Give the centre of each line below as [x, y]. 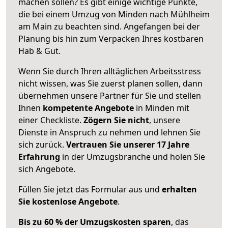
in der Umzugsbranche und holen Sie [133, 156]
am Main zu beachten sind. [71, 26]
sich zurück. [42, 144]
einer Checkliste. [51, 120]
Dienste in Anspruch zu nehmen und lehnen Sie [109, 132]
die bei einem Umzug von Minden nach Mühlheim [114, 14]
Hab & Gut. [39, 51]
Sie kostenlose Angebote [68, 201]
